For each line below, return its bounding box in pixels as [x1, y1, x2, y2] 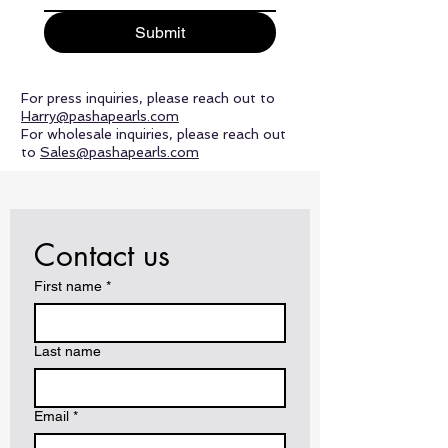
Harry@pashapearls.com [21, 108, 179, 125]
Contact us [34, 235, 170, 276]
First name [34, 278, 102, 295]
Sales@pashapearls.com [40, 144, 199, 161]
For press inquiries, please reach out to [21, 90, 275, 107]
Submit [135, 23, 185, 43]
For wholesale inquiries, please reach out [21, 126, 286, 143]
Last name [34, 343, 101, 360]
